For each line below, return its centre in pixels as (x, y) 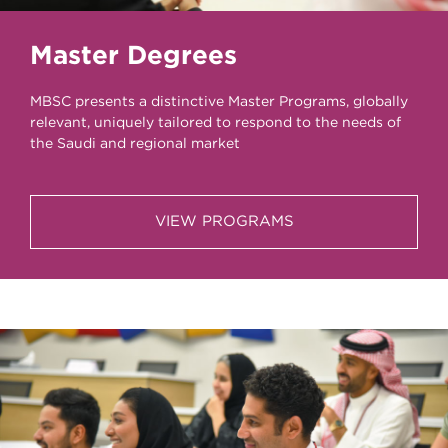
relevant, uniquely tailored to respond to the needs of (215, 123)
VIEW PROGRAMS (224, 222)
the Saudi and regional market (135, 144)
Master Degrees (133, 57)
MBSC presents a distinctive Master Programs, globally (219, 102)
